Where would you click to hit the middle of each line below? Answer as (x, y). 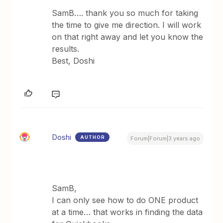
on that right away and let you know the (128, 37)
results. (66, 49)
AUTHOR (93, 137)
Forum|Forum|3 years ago (165, 138)
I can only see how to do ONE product (125, 200)
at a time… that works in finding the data (127, 212)
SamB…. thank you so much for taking (125, 13)
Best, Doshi (73, 60)
